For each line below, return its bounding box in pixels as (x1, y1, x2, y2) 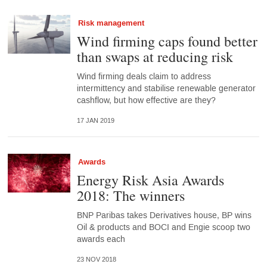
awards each (76, 234, 125, 246)
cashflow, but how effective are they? (76, 95, 216, 107)
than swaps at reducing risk (76, 47, 233, 67)
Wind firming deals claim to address (76, 71, 211, 83)
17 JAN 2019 (76, 117, 114, 125)
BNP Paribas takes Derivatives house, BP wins (76, 210, 252, 222)
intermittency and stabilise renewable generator (76, 83, 256, 95)
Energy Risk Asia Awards (76, 170, 224, 190)
